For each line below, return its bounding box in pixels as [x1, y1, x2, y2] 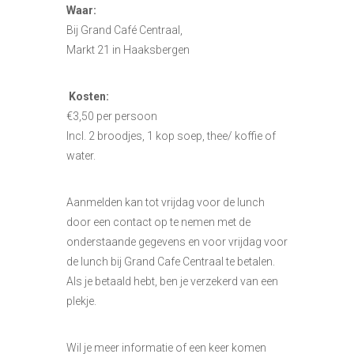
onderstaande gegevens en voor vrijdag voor [66, 235, 288, 248]
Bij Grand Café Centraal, [66, 24, 183, 36]
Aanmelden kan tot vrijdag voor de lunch [66, 196, 265, 209]
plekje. [66, 295, 96, 307]
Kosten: [69, 90, 109, 103]
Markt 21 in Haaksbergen [66, 43, 190, 56]
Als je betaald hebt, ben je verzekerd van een [66, 275, 278, 288]
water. [66, 149, 96, 162]
